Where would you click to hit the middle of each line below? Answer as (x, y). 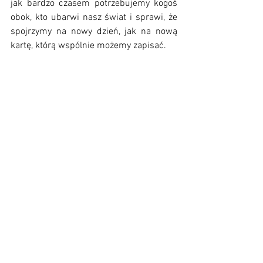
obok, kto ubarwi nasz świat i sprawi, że (94, 18)
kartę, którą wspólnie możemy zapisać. (90, 46)
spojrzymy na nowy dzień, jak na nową (94, 32)
